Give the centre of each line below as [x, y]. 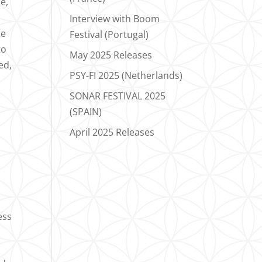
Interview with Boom [115, 18]
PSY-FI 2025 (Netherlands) [126, 75]
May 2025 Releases [111, 55]
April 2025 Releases [112, 132]
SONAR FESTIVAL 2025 [118, 96]
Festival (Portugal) [109, 34]
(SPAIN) [86, 111]
